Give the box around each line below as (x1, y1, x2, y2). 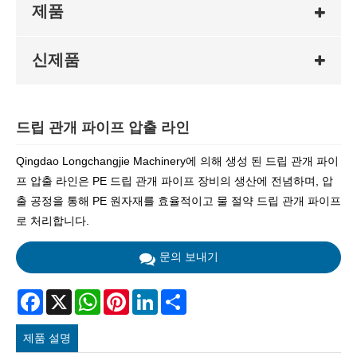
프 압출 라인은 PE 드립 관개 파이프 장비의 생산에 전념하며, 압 (16, 175, 333, 188)
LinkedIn (158, 288, 201, 302)
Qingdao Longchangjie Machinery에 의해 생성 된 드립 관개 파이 (16, 155, 339, 168)
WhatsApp (100, 288, 152, 302)
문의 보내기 (159, 250, 218, 264)
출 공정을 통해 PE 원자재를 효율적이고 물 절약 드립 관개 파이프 (16, 194, 341, 208)
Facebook (43, 288, 93, 302)
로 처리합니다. (16, 214, 89, 228)
